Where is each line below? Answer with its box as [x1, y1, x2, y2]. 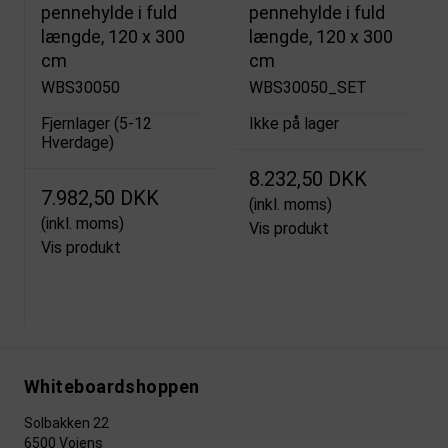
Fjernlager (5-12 [41, 113, 152, 133]
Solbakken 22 [24, 414, 109, 431]
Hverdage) [41, 132, 114, 152]
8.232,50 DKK [248, 166, 367, 191]
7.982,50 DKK [41, 185, 159, 210]
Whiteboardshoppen [24, 375, 200, 397]
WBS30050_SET [248, 77, 367, 97]
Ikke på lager [248, 113, 339, 133]
